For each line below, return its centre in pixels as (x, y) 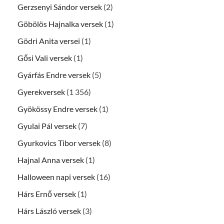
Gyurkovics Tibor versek (59, 142)
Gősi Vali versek (45, 57)
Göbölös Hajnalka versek (60, 23)
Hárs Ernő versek (47, 193)
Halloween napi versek (56, 176)
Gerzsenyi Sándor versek (60, 6)
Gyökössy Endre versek (57, 108)
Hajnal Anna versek (51, 159)
